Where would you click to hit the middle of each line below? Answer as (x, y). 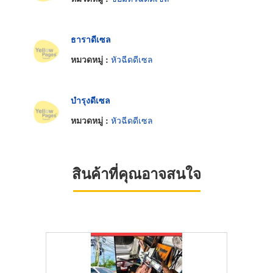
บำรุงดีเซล (90, 100)
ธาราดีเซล (91, 39)
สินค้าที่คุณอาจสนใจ (136, 173)
